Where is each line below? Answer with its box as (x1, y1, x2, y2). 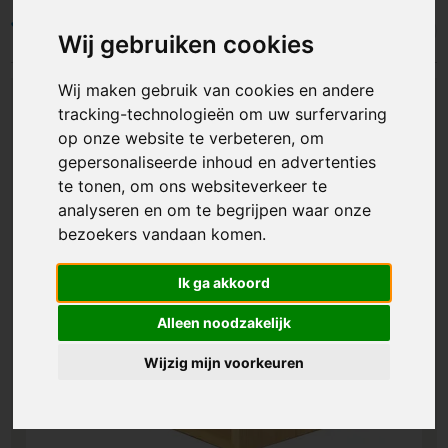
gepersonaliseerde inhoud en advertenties (58, 152, 377, 173)
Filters (42, 21, 85, 41)
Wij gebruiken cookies (58, 30, 315, 60)
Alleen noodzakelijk (157, 314, 291, 332)
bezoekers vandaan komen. (58, 224, 267, 245)
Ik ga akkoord (178, 274, 270, 292)
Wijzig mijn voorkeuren (144, 353, 304, 371)
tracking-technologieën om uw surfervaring (58, 104, 388, 125)
